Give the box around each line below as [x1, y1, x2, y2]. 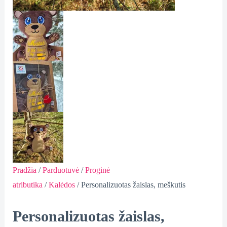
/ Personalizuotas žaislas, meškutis [74, 180, 185, 189]
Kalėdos [48, 180, 75, 189]
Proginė [85, 165, 110, 174]
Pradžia [12, 165, 36, 174]
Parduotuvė [42, 165, 79, 174]
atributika [12, 180, 43, 189]
